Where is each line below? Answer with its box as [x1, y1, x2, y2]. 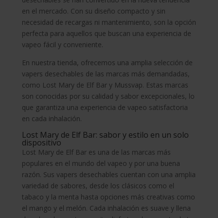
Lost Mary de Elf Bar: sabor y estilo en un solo [21, 129, 189, 140]
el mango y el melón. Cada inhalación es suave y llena [21, 203, 191, 213]
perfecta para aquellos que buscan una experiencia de [21, 29, 191, 38]
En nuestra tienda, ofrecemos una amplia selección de [21, 58, 193, 67]
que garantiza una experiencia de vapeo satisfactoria [21, 103, 188, 112]
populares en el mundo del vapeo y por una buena [21, 159, 180, 168]
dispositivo [21, 137, 61, 148]
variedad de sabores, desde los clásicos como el [21, 181, 174, 190]
